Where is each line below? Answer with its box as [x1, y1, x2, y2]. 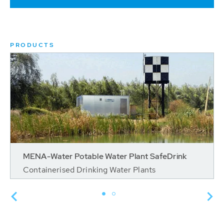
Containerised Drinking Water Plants [23, 164, 156, 175]
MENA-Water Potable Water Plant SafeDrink [23, 150, 186, 161]
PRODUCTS [10, 40, 54, 49]
